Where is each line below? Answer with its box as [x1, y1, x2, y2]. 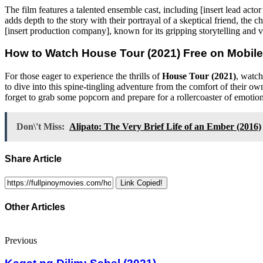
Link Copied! [120, 178, 163, 188]
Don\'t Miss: [16, 121, 65, 131]
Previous [5, 235, 37, 245]
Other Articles [5, 201, 65, 212]
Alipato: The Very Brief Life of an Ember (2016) [69, 121, 261, 131]
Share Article [5, 154, 62, 164]
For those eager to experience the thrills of [5, 70, 162, 81]
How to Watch [5, 47, 82, 60]
